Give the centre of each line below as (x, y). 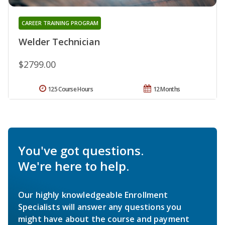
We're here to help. (74, 166)
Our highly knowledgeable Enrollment (93, 195)
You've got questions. (81, 151)
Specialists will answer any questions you (100, 207)
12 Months (166, 89)
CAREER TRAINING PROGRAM (60, 23)
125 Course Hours (70, 89)
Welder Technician (59, 42)
